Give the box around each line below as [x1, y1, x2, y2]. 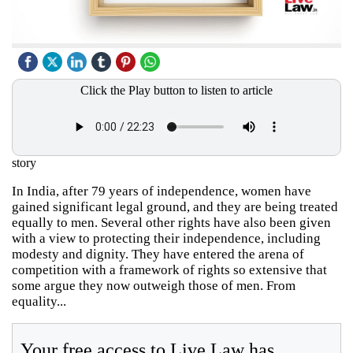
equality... [12, 293, 66, 309]
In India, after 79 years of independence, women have [12, 183, 311, 199]
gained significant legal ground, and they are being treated [12, 199, 338, 214]
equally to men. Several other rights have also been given [12, 214, 331, 230]
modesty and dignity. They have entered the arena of [12, 246, 304, 262]
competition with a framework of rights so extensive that [12, 262, 327, 277]
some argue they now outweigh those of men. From [12, 277, 295, 293]
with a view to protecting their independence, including [12, 230, 321, 246]
